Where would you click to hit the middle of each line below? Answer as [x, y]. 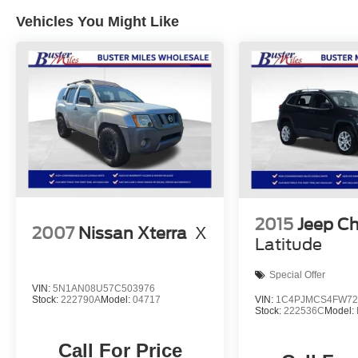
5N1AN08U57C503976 [104, 288]
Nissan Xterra [133, 234]
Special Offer [298, 275]
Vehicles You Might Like [97, 21]
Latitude [289, 244]
